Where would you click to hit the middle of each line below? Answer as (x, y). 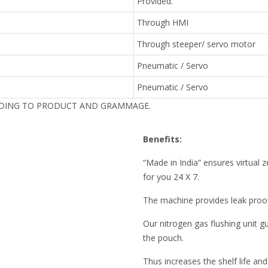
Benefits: (162, 139)
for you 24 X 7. (171, 177)
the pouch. (163, 238)
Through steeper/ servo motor (196, 44)
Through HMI (163, 23)
